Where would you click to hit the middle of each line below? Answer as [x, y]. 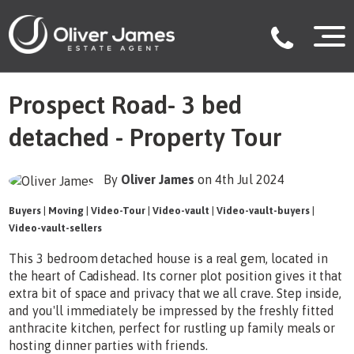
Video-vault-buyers [264, 210]
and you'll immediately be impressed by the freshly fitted [171, 310]
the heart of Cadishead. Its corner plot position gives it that [176, 275]
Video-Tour [119, 210]
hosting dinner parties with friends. [108, 345]
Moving [66, 210]
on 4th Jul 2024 [241, 179]
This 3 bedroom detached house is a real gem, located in [168, 258]
